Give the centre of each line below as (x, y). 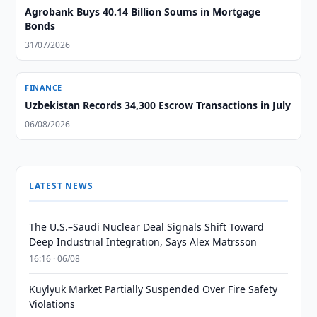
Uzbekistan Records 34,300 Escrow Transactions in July (158, 105)
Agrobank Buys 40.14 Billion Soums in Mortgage (143, 12)
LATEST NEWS (61, 186)
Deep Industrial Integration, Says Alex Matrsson (143, 242)
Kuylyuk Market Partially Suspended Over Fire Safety (154, 289)
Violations (52, 304)
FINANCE (44, 87)
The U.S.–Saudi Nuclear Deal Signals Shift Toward (147, 227)
